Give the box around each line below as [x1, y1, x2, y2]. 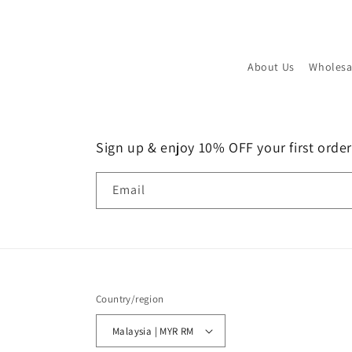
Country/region [96, 292, 164, 306]
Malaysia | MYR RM [180, 324, 194, 338]
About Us [247, 60, 295, 74]
